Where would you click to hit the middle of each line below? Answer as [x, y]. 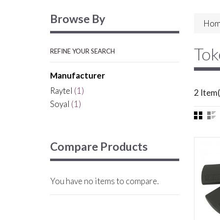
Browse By [78, 18]
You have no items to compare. [104, 181]
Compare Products [99, 146]
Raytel [61, 90]
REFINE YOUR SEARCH [82, 51]
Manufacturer [78, 75]
